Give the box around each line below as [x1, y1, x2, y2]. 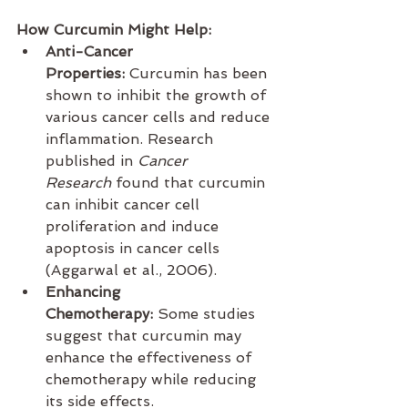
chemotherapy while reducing [46, 371, 260, 389]
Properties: [46, 65, 125, 83]
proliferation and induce [46, 218, 223, 236]
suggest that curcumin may [46, 327, 246, 345]
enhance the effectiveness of [46, 349, 256, 367]
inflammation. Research [46, 130, 218, 148]
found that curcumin [111, 174, 270, 192]
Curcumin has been [125, 65, 271, 83]
